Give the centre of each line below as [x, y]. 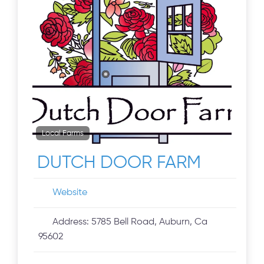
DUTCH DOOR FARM [119, 164]
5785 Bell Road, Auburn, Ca [150, 222]
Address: [72, 222]
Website [70, 193]
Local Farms [63, 133]
